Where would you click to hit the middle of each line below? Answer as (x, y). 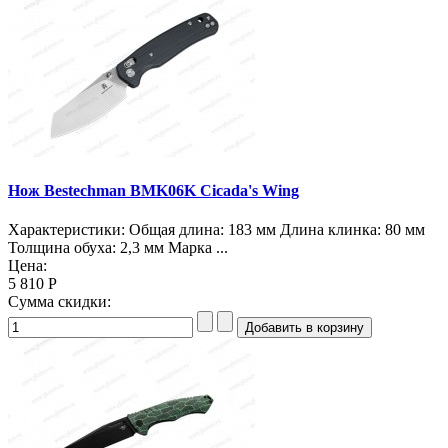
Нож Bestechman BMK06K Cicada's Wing (153, 191)
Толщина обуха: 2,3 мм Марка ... (118, 248)
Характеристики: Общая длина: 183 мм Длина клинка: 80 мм (216, 230)
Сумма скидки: (59, 302)
